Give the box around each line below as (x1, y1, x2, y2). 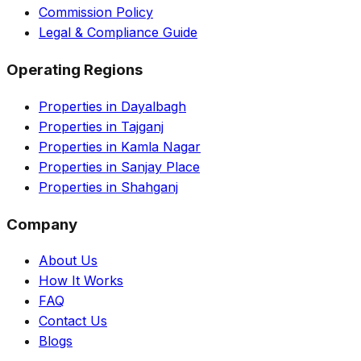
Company (6, 214, 77, 234)
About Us (39, 252, 98, 269)
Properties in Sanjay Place (39, 158, 200, 175)
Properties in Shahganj (39, 178, 178, 195)
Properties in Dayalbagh (39, 98, 186, 114)
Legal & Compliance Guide (39, 24, 197, 41)
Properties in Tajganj (39, 118, 164, 135)
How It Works (39, 272, 123, 289)
